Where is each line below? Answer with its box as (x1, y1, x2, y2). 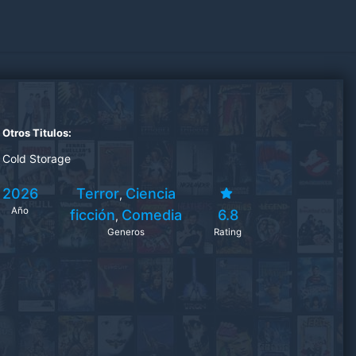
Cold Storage (2, 152, 71, 165)
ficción (69, 207, 115, 223)
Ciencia (125, 185, 176, 202)
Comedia (121, 207, 182, 223)
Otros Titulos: (2, 126, 72, 139)
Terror (75, 185, 119, 202)
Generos (106, 226, 145, 238)
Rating (214, 226, 242, 238)
